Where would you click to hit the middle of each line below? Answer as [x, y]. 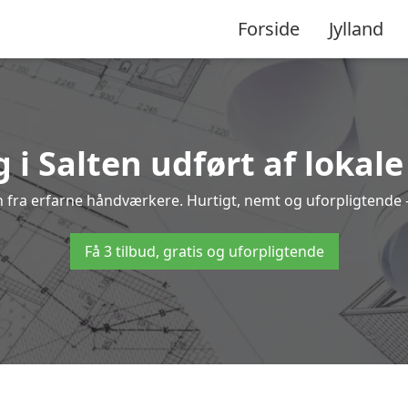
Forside [269, 28]
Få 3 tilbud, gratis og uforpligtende [204, 251]
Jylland [356, 28]
